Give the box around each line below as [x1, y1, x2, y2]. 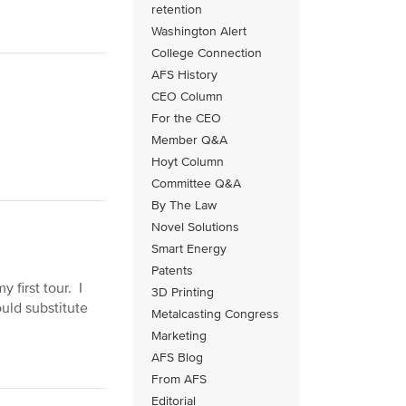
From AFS [151, 371, 208, 387]
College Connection [151, 44, 263, 61]
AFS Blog [151, 349, 204, 365]
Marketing [151, 327, 208, 343]
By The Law [151, 197, 217, 213]
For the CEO [151, 110, 222, 126]
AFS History [151, 66, 218, 82]
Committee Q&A [151, 175, 242, 191]
